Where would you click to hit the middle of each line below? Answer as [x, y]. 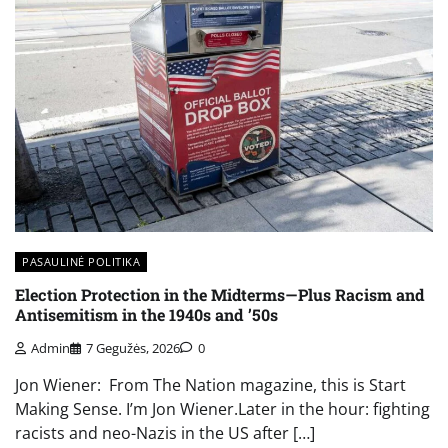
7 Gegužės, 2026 [133, 347]
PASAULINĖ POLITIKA [81, 261]
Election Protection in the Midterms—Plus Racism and [220, 295]
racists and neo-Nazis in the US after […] [165, 432]
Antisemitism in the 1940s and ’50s [146, 315]
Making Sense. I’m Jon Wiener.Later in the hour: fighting [222, 408]
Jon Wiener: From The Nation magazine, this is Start [210, 384]
